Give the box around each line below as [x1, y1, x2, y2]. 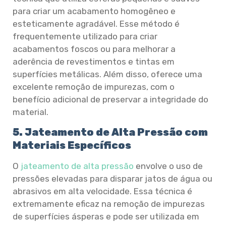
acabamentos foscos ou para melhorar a [13, 43, 176, 54]
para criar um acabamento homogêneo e [13, 6, 176, 16]
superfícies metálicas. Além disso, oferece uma [13, 69, 202, 79]
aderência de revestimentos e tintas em [13, 56, 175, 67]
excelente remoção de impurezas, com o [13, 81, 175, 92]
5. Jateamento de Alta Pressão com [13, 126, 208, 138]
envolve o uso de [134, 160, 203, 171]
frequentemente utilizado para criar [13, 31, 157, 41]
